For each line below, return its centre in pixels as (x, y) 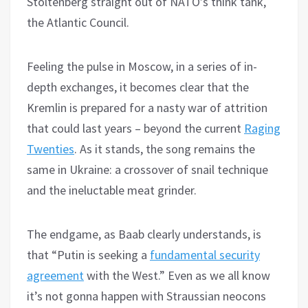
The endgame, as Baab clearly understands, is (144, 234)
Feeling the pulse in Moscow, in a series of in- (142, 67)
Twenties (51, 149)
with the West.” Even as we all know (177, 276)
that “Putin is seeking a (88, 255)
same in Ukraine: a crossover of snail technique (147, 170)
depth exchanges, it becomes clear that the (138, 87)
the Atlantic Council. (78, 23)
